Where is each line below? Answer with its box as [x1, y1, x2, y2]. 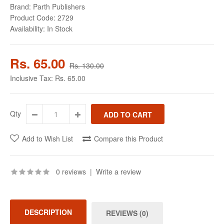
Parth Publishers [33, 1, 85, 11]
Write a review [96, 166, 141, 176]
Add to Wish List [22, 133, 73, 143]
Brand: [10, 1, 31, 11]
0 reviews [56, 166, 86, 176]
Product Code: [10, 12, 55, 22]
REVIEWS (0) [106, 208, 148, 218]
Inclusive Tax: [10, 73, 55, 83]
